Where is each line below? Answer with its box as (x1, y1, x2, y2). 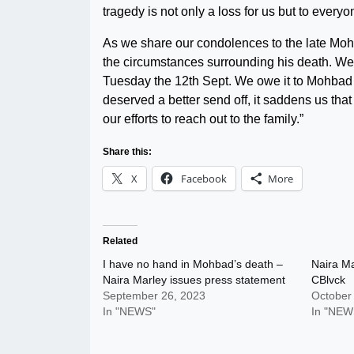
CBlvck (311, 273, 345, 286)
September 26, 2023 (103, 289, 205, 302)
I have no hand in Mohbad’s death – (103, 258, 283, 270)
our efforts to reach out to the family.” (103, 112, 303, 126)
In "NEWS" (103, 305, 156, 318)
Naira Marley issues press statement (103, 273, 285, 286)
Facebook (181, 171, 227, 186)
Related (103, 235, 137, 247)
